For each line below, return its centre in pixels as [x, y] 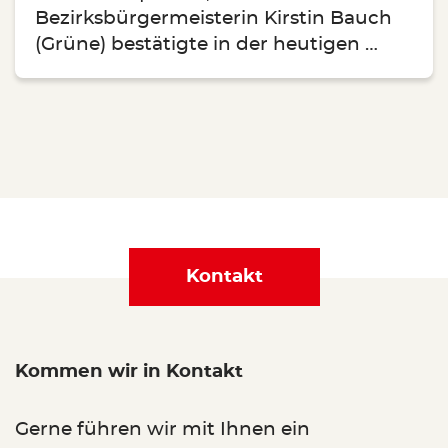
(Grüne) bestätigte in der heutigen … [206, 45]
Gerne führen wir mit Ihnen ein [162, 430]
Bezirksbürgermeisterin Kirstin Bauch [213, 19]
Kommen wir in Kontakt [129, 372]
